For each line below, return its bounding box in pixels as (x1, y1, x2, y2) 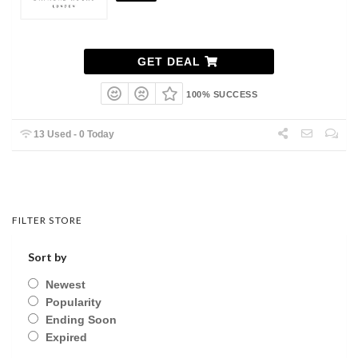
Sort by (28, 250, 66, 265)
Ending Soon (46, 313, 117, 327)
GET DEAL (137, 54, 205, 68)
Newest (46, 278, 86, 292)
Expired (46, 331, 87, 344)
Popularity (46, 296, 101, 309)
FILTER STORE (12, 214, 83, 227)
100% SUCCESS (186, 89, 258, 99)
